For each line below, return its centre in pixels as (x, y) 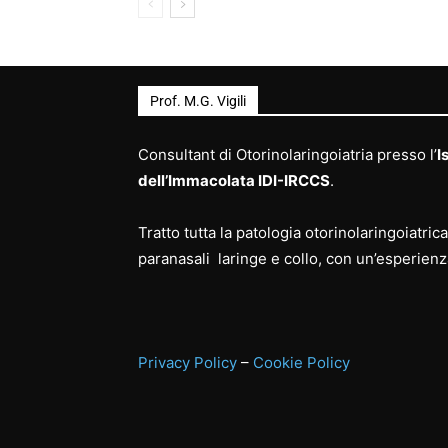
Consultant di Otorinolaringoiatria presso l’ (287, 155)
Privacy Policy (187, 363)
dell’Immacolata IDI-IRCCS (234, 181)
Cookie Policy (301, 363)
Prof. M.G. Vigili (198, 101)
